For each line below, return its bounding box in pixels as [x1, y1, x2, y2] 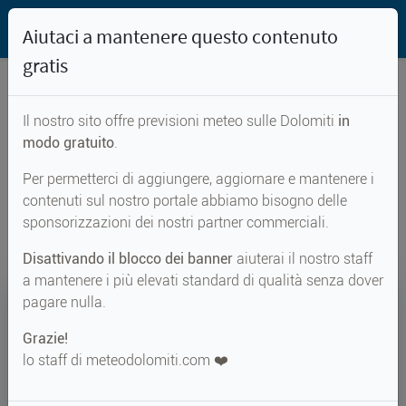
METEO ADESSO [33, 372, 121, 386]
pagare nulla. [23, 294, 106, 311]
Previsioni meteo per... [111, 120, 295, 142]
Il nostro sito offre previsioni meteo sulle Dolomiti [23, 112, 338, 130]
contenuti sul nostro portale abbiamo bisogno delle [23, 192, 347, 209]
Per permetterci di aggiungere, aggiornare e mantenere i [23, 170, 374, 188]
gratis [23, 53, 68, 78]
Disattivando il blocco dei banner [23, 250, 233, 267]
